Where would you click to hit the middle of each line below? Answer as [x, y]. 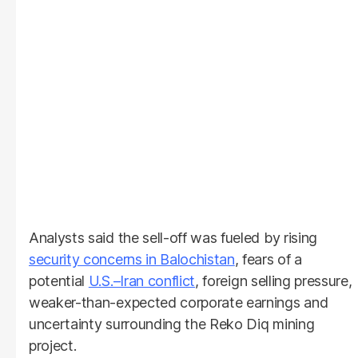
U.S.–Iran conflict [142, 280]
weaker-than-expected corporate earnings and [179, 302]
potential [59, 280]
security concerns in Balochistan [132, 259]
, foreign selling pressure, [274, 280]
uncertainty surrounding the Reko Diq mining [172, 324]
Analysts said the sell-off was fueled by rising [173, 237]
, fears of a [268, 259]
